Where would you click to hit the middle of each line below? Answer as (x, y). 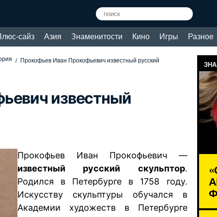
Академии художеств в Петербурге (102, 207)
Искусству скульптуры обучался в (102, 194)
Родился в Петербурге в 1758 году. (102, 181)
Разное (201, 37)
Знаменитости (97, 37)
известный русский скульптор (101, 168)
